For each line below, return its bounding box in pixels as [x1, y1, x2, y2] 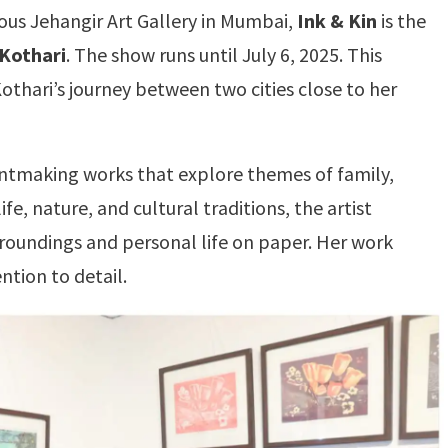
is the [377, 8, 426, 33]
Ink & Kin [297, 8, 377, 33]
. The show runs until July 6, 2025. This [66, 42, 382, 67]
